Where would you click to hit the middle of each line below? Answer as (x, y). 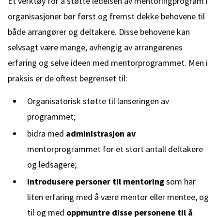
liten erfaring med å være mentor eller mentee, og (118, 197)
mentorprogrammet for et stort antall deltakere (115, 149)
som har (180, 181)
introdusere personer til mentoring (96, 181)
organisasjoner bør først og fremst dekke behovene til (106, 16)
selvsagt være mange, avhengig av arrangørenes (95, 47)
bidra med (46, 133)
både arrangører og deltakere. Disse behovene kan (99, 32)
